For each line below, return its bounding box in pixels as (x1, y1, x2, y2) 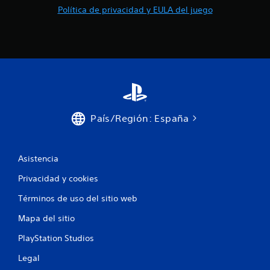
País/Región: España (90, 111, 189, 124)
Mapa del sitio (18, 212, 75, 224)
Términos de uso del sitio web (18, 192, 137, 204)
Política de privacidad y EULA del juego (57, 4, 213, 15)
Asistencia (18, 152, 58, 164)
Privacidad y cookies (18, 172, 98, 184)
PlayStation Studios (18, 232, 94, 243)
